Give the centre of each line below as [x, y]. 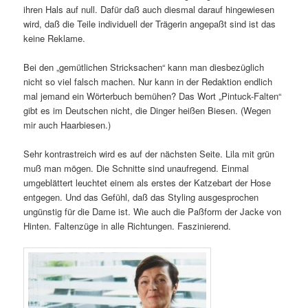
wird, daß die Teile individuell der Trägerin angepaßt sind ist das [150, 23]
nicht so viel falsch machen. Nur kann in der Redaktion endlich [148, 81]
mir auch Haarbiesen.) [67, 124]
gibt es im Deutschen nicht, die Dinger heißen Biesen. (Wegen [147, 110]
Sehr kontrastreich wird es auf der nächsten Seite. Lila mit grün [149, 154]
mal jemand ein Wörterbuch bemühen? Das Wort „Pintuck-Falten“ [153, 96]
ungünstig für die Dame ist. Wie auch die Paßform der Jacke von [153, 212]
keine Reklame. [55, 38]
